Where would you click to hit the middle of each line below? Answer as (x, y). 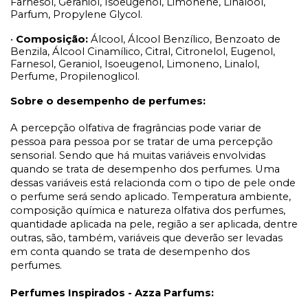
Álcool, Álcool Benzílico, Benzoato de (186, 40)
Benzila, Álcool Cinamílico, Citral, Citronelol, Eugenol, (143, 52)
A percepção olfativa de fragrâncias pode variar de (136, 128)
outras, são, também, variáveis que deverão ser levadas (146, 238)
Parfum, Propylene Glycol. (76, 15)
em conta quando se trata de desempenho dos (130, 252)
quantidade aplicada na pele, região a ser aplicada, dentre (154, 224)
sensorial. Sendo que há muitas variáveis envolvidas (138, 156)
